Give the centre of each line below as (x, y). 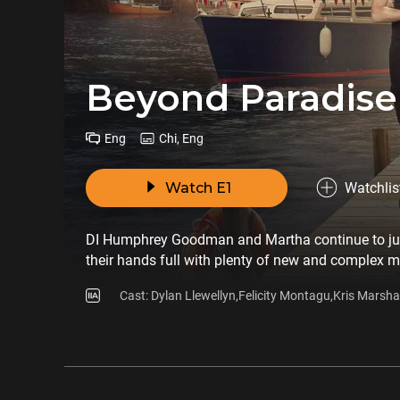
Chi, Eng (181, 138)
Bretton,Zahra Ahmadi (182, 313)
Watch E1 (198, 187)
